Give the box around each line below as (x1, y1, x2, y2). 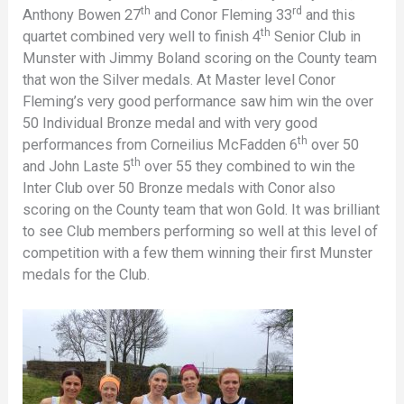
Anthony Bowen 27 (23, 5, 142, 23)
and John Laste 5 (23, 157, 132, 175)
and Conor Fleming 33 (151, 5, 293, 23)
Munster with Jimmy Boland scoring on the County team (23, 49, 378, 67)
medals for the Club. (23, 265, 151, 283)
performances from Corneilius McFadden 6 (23, 135, 298, 153)
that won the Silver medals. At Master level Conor (23, 70, 336, 88)
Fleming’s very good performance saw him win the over (23, 92, 374, 110)
